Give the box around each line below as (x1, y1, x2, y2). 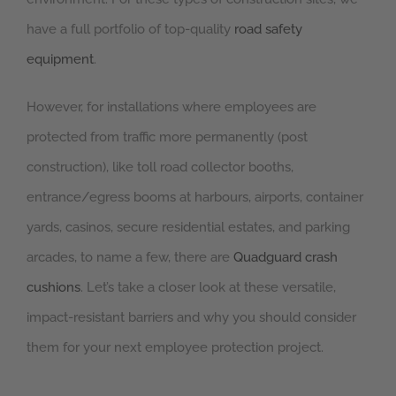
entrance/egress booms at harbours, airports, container (27, 189, 363, 206)
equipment (27, 51, 94, 68)
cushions (27, 279, 80, 296)
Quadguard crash (233, 249, 338, 266)
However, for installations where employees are (27, 99, 316, 116)
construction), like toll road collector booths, (27, 159, 293, 176)
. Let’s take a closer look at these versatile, (80, 279, 336, 296)
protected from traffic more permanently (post (27, 129, 308, 146)
